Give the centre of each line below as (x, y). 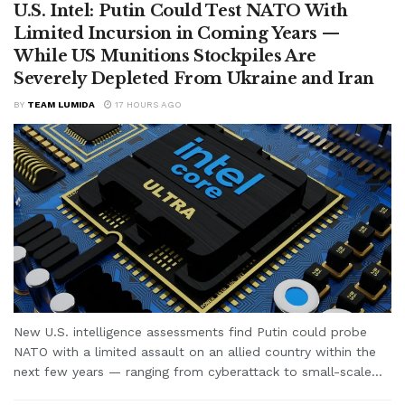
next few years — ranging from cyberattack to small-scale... (198, 371)
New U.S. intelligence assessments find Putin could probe (190, 331)
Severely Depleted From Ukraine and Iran (194, 78)
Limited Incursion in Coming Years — (177, 33)
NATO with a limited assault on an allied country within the (195, 351)
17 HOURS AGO (147, 104)
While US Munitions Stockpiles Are (165, 56)
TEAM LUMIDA (61, 104)
